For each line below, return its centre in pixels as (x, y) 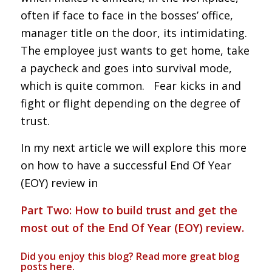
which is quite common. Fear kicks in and (131, 86)
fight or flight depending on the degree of (130, 104)
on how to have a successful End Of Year (126, 165)
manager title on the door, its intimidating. (135, 33)
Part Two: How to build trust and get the (129, 210)
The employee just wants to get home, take (135, 51)
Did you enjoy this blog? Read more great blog (130, 256)
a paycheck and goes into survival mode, (126, 68)
